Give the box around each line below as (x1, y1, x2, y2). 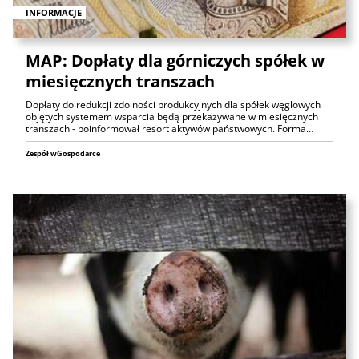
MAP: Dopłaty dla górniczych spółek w (26, 50, 325, 72)
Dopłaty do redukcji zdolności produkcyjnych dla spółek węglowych (26, 98, 321, 112)
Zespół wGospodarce (26, 148, 100, 159)
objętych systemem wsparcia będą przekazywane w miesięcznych (26, 110, 318, 124)
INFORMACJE (26, 6, 82, 18)
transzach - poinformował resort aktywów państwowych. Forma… (26, 122, 313, 136)
